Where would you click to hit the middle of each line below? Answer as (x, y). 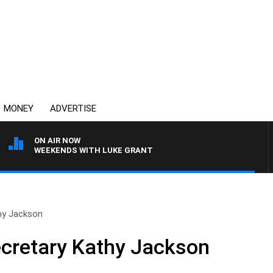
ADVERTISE (73, 108)
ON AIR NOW (57, 140)
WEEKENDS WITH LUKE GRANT (94, 150)
